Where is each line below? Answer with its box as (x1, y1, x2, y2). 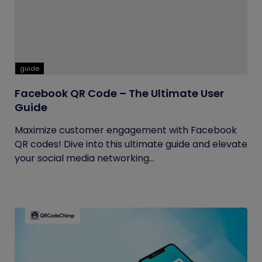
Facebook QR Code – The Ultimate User (15, 86, 224, 101)
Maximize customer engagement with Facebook (15, 123, 237, 137)
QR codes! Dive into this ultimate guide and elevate (15, 137, 247, 151)
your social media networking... (15, 151, 154, 165)
